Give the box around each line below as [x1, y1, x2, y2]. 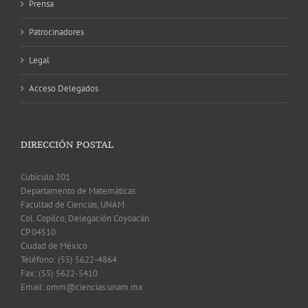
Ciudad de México [21, 240, 87, 252]
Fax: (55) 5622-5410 [21, 267, 98, 280]
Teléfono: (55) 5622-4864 [21, 254, 117, 266]
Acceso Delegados [29, 82, 98, 95]
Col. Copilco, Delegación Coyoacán [21, 212, 149, 225]
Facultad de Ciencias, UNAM [21, 199, 124, 211]
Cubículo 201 [21, 171, 70, 184]
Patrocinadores [29, 26, 84, 38]
